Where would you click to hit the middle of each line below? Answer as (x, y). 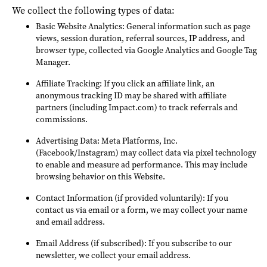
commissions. (62, 119)
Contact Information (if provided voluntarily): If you (132, 198)
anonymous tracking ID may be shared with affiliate (131, 96)
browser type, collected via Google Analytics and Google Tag (146, 50)
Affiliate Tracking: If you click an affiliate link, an (125, 84)
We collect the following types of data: (93, 10)
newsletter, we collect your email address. (113, 255)
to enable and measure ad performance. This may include (142, 165)
